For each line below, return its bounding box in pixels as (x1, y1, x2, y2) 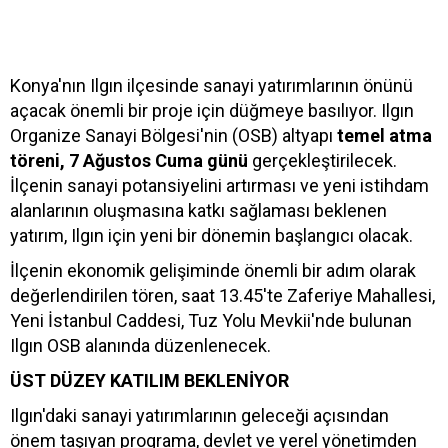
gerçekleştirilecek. (248, 150, 397, 172)
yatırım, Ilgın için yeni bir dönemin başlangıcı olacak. (10, 225, 413, 247)
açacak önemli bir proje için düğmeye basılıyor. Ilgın (10, 100, 414, 122)
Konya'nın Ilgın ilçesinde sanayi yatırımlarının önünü (10, 75, 413, 97)
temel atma (333, 125, 432, 147)
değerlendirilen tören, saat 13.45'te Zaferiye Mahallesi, (10, 285, 435, 307)
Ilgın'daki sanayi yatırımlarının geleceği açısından (10, 405, 389, 427)
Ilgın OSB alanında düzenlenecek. (10, 335, 271, 357)
